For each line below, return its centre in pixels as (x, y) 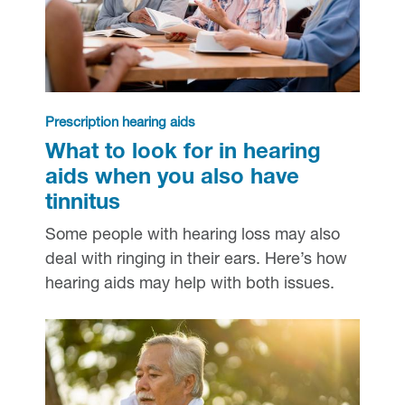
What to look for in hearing (183, 154)
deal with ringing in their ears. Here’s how (196, 260)
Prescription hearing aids (120, 123)
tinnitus (82, 204)
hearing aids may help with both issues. (189, 285)
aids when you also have (172, 179)
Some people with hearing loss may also (192, 236)
